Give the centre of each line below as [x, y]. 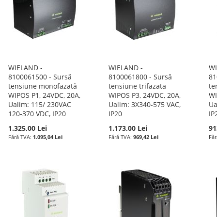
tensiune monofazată [43, 86]
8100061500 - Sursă [40, 77]
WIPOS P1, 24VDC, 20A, [45, 95]
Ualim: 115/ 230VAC [40, 104]
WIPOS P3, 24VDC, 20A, [144, 95]
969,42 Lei [146, 137]
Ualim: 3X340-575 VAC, [144, 104]
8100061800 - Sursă [140, 77]
